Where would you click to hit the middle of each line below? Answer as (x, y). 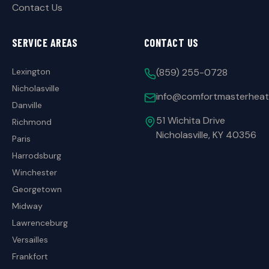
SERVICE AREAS (45, 43)
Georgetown (37, 189)
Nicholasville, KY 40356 (206, 135)
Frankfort (30, 256)
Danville (27, 105)
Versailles (30, 240)
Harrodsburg (37, 156)
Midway (27, 206)
